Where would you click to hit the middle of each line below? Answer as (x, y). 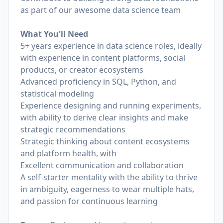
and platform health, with (68, 153)
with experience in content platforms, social (103, 58)
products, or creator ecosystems (82, 70)
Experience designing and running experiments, (111, 106)
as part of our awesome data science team (101, 10)
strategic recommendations (73, 129)
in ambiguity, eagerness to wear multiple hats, (107, 189)
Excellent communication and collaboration (102, 165)
